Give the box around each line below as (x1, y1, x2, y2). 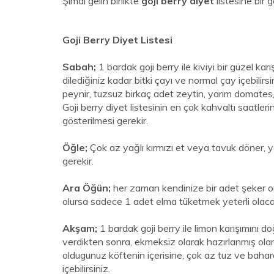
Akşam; (62, 222, 97, 234)
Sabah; (62, 61, 98, 73)
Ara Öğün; (62, 182, 111, 194)
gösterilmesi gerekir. (62, 114, 148, 127)
